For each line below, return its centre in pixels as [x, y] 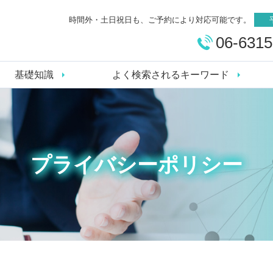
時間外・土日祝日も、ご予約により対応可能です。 [160, 19]
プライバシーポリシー [136, 165]
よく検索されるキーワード [170, 74]
